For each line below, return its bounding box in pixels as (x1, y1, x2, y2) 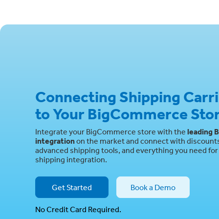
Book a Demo (131, 182, 175, 192)
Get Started (52, 182, 92, 192)
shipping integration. (35, 154, 107, 165)
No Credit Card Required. (35, 204, 121, 215)
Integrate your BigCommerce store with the (35, 127, 187, 137)
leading (187, 127, 213, 137)
